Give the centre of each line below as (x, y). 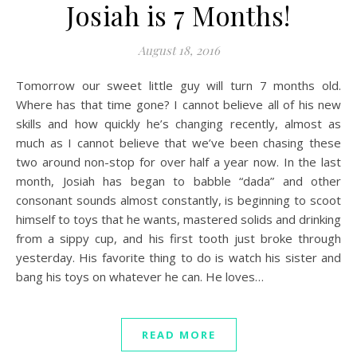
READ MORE (178, 335)
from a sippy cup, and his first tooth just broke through (178, 238)
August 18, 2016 (178, 50)
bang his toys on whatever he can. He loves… (140, 277)
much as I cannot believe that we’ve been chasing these (178, 143)
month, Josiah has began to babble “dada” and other (178, 181)
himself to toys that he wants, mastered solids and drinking (178, 219)
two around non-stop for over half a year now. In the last (178, 162)
